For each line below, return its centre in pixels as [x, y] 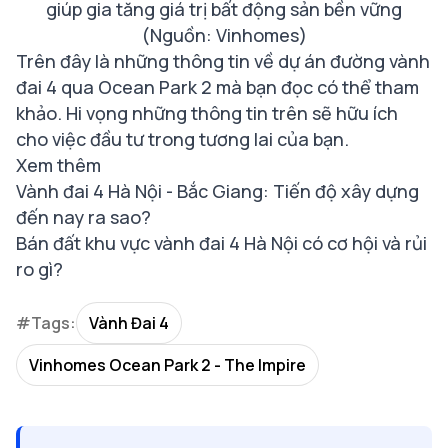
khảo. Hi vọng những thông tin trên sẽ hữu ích [207, 113]
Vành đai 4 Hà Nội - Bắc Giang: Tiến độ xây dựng [217, 191]
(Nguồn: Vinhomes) [224, 35]
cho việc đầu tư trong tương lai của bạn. [182, 139]
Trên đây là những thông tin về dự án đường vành [223, 61]
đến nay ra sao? [83, 217]
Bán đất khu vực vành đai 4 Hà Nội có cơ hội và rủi [221, 243]
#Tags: [46, 323]
